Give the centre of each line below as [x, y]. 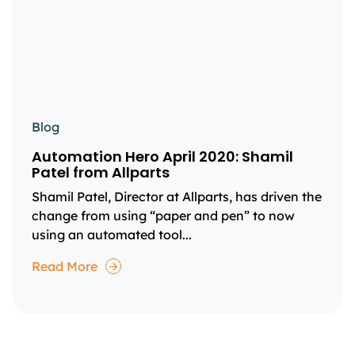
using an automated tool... [112, 235]
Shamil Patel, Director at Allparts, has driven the [177, 197]
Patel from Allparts [101, 172]
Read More [65, 266]
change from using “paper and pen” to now [163, 216]
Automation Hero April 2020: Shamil [162, 157]
